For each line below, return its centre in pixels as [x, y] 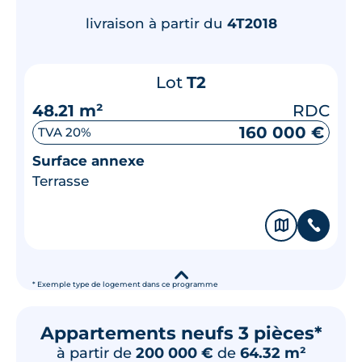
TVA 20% [65, 132]
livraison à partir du [156, 23]
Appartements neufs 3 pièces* [181, 333]
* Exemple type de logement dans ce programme [125, 284]
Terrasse [61, 181]
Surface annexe [88, 160]
